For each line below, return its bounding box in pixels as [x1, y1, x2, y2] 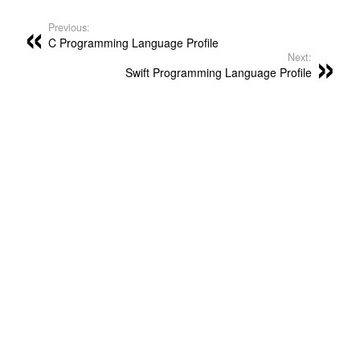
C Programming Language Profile [48, 35, 219, 51]
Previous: [48, 20, 90, 35]
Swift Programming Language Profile [125, 64, 312, 80]
